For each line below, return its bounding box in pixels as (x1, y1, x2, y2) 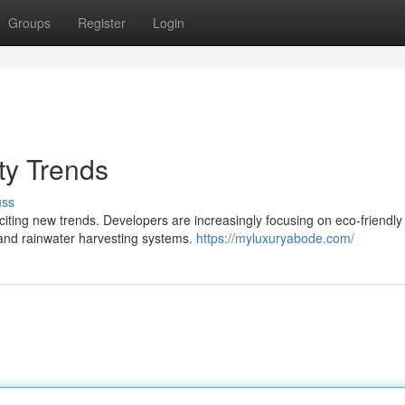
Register (78, 14, 126, 32)
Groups (8, 14, 51, 32)
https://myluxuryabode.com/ (196, 229, 354, 247)
